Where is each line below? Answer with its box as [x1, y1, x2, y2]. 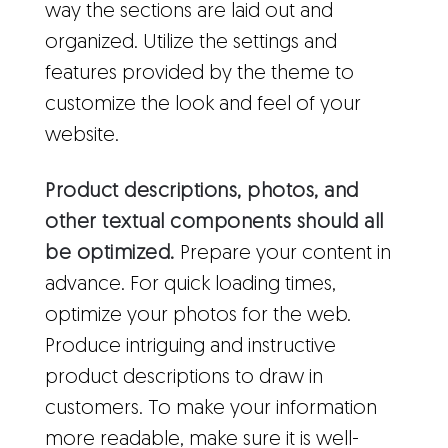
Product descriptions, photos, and [45, 182, 359, 202]
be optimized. [45, 244, 175, 264]
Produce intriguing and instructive [45, 337, 336, 357]
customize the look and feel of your [45, 95, 361, 115]
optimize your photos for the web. [45, 306, 351, 326]
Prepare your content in [174, 244, 391, 264]
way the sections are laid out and [45, 2, 333, 22]
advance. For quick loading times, [45, 275, 336, 295]
